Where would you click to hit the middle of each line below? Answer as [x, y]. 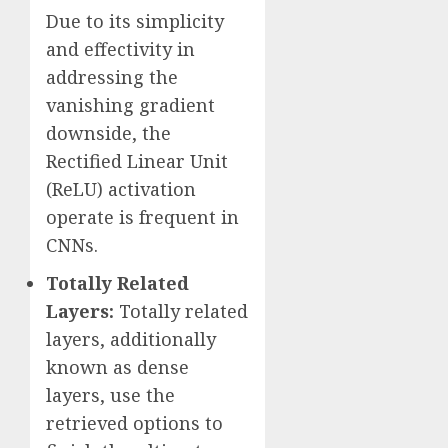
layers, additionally [131, 339]
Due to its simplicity [135, 21]
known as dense [117, 367]
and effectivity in [120, 49]
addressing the [112, 77]
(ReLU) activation [121, 189]
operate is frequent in [142, 217]
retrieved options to [134, 423]
